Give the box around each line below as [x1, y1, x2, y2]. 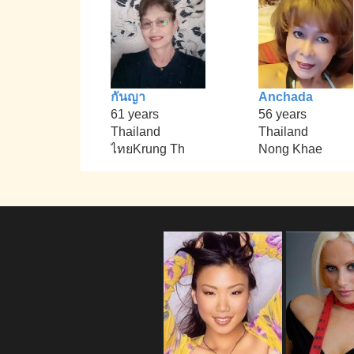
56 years [258, 107, 307, 122]
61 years [111, 107, 160, 122]
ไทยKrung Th [111, 142, 186, 156]
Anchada [258, 90, 313, 104]
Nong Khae [258, 142, 322, 156]
